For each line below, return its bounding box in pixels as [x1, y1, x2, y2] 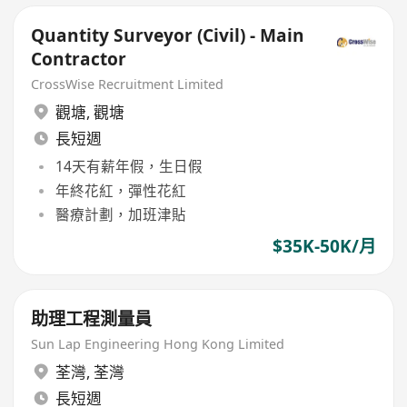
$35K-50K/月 [272, 234, 376, 259]
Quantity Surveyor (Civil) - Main [31, 23, 305, 47]
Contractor [31, 46, 127, 71]
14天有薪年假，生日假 [55, 156, 203, 177]
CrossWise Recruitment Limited [31, 74, 224, 93]
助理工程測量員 [31, 306, 153, 331]
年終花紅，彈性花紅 [55, 180, 186, 201]
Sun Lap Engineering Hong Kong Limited [31, 334, 285, 352]
